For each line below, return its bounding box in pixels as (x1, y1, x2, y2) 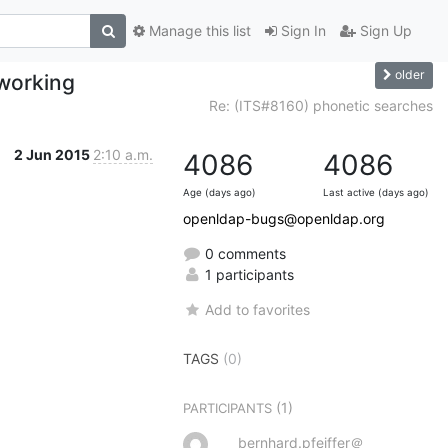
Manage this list (145, 22, 251, 40)
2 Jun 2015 (14, 145, 93, 163)
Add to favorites (205, 300, 311, 318)
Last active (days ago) (323, 186, 429, 198)
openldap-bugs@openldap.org (183, 209, 385, 227)
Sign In (277, 22, 326, 40)
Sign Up (356, 22, 412, 40)
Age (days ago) (183, 186, 256, 198)
